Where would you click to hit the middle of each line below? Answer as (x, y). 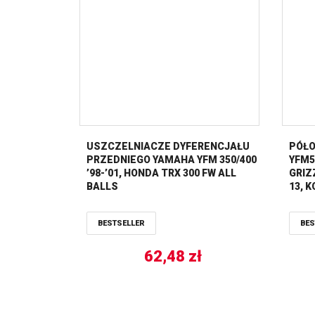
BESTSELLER (121, 223)
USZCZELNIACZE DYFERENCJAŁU (168, 146)
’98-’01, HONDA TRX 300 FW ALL (161, 173)
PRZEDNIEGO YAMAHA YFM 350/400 (172, 159)
